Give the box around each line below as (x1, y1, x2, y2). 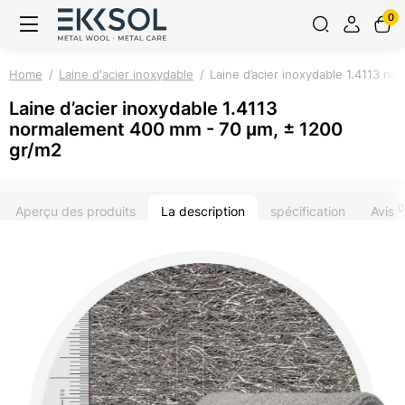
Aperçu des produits (15, 203, 136, 219)
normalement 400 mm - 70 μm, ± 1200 (9, 118, 343, 140)
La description (161, 203, 245, 219)
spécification (270, 203, 345, 219)
